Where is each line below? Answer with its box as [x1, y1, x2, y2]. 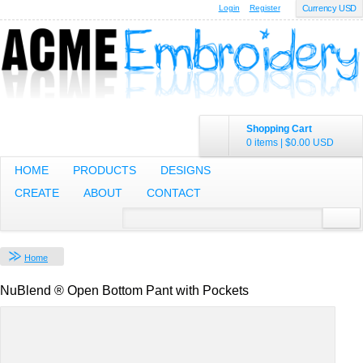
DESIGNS [160, 163, 211, 177]
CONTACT [147, 186, 201, 199]
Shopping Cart [246, 122, 312, 135]
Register [249, 3, 280, 12]
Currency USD [301, 3, 357, 13]
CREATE [15, 186, 59, 199]
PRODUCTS [73, 163, 136, 177]
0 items [246, 136, 278, 148]
